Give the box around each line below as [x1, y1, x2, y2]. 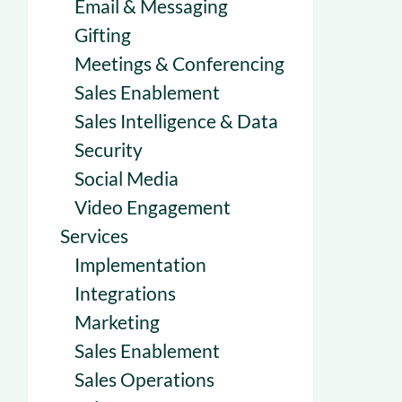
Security [74, 138, 143, 161]
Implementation [74, 253, 206, 275]
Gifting [74, 23, 131, 46]
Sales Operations [74, 368, 214, 390]
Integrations [74, 282, 176, 304]
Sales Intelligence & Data [74, 109, 278, 132]
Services [60, 224, 128, 247]
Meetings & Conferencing [74, 52, 284, 74]
